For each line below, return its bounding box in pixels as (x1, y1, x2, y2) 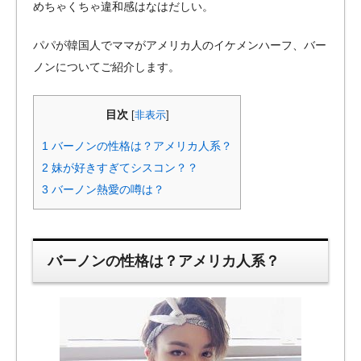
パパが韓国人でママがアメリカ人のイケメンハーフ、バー (33, 38, 326, 52)
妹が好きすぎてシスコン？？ (48, 161, 198, 175)
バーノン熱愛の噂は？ (48, 183, 164, 197)
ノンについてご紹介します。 (33, 60, 180, 73)
